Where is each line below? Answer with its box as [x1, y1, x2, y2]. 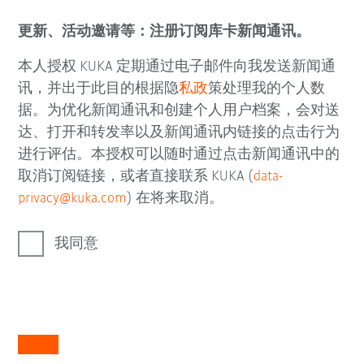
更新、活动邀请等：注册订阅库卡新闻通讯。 [18, 24, 311, 41]
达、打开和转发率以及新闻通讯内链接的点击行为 [18, 125, 340, 141]
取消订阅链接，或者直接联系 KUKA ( [18, 169, 254, 185]
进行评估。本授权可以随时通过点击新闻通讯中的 [18, 147, 340, 163]
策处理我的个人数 [208, 81, 326, 97]
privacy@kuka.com [18, 191, 128, 207]
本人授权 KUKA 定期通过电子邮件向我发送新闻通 [18, 59, 336, 76]
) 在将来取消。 [127, 191, 224, 207]
